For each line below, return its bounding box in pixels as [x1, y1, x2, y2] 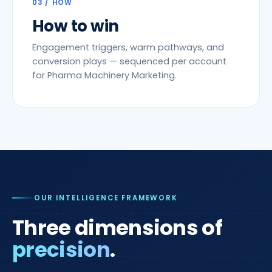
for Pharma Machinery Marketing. [32, 69, 177, 81]
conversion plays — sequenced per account [32, 55, 226, 67]
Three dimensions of [12, 213, 223, 242]
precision [12, 235, 110, 264]
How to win [32, 15, 119, 37]
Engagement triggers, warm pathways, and [32, 41, 224, 53]
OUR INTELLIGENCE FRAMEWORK [34, 193, 178, 203]
